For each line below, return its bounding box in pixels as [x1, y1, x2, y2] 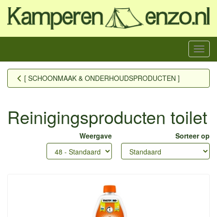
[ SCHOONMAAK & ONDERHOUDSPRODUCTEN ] [24, 73, 180, 83]
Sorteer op [175, 130, 210, 140]
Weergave [79, 130, 112, 140]
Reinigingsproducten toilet [7, 104, 207, 129]
